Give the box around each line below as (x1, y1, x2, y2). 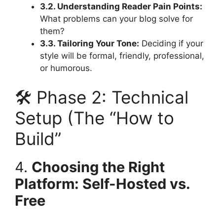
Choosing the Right (32, 158, 165, 176)
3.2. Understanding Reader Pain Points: (40, 1, 202, 11)
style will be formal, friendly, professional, (40, 50, 204, 61)
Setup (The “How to (15, 108, 174, 129)
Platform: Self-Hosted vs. (15, 175, 190, 193)
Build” (15, 128, 61, 149)
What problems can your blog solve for (40, 13, 193, 24)
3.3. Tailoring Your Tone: (40, 38, 139, 48)
